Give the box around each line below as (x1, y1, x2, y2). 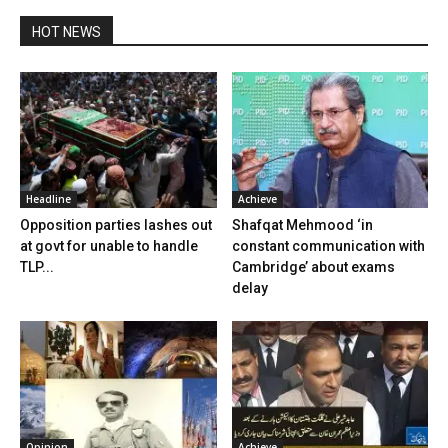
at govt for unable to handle (20, 237, 198, 254)
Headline (26, 191, 71, 206)
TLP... (20, 258, 54, 275)
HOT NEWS (32, 24, 101, 41)
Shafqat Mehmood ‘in (231, 216, 373, 233)
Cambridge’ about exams (231, 258, 395, 275)
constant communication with (231, 237, 425, 254)
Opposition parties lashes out (20, 216, 212, 233)
